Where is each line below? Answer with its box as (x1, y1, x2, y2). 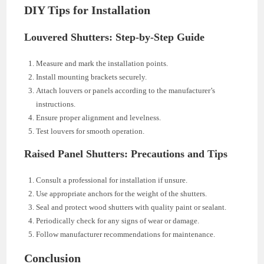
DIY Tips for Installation (24, 3, 151, 16)
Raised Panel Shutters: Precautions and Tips (24, 147, 228, 160)
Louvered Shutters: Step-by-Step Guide (24, 31, 205, 43)
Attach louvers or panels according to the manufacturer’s (36, 85, 216, 95)
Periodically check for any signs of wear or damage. (36, 216, 200, 225)
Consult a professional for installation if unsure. (36, 175, 188, 184)
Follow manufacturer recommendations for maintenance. (36, 229, 216, 239)
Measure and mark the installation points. (36, 58, 169, 68)
